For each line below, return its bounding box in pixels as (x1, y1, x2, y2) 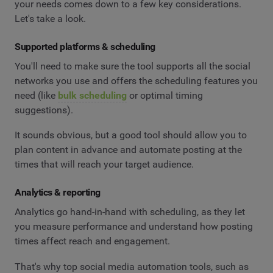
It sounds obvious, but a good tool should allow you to (15, 129, 247, 141)
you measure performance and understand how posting (15, 221, 253, 233)
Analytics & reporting (15, 186, 101, 199)
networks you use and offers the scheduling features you (15, 74, 258, 87)
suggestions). (15, 104, 76, 116)
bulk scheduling (58, 89, 127, 101)
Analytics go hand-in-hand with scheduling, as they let (15, 206, 245, 218)
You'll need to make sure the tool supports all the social (15, 60, 250, 72)
